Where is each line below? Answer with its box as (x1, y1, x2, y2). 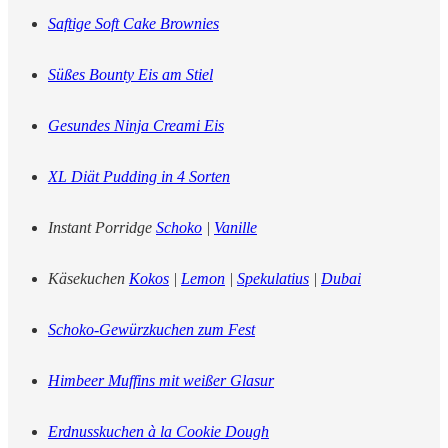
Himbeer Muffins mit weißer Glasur (48, 372, 274, 390)
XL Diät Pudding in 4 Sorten (48, 168, 230, 186)
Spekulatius (237, 270, 309, 288)
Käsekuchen (48, 270, 129, 288)
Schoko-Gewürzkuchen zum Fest (48, 321, 255, 339)
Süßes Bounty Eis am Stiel (48, 66, 213, 84)
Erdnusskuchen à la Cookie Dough (48, 423, 269, 441)
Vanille (214, 219, 257, 237)
